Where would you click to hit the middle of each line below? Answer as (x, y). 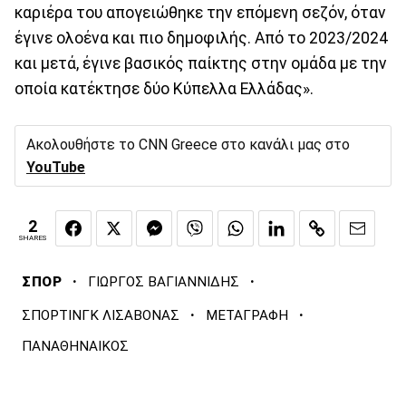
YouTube (56, 167)
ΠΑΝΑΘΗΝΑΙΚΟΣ (75, 347)
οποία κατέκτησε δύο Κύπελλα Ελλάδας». (164, 88)
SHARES (33, 237)
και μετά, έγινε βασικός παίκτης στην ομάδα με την (201, 63)
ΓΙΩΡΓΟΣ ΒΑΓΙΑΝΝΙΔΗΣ (164, 282)
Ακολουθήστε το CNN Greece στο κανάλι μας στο (188, 144)
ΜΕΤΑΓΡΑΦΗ (247, 316)
